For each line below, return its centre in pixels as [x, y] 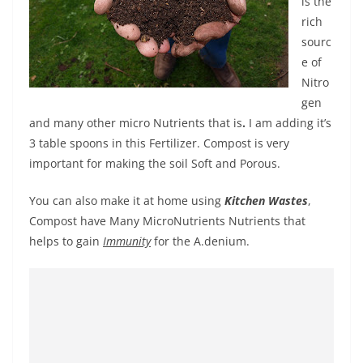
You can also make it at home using [127, 201]
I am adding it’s [288, 123]
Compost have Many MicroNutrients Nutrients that [167, 221]
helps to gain [66, 241]
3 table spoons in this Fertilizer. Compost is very [159, 143]
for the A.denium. [202, 241]
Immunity [127, 241]
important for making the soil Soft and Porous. [155, 163]
